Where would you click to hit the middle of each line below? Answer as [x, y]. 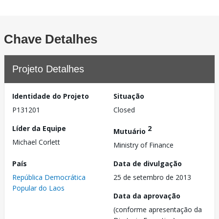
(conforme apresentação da [158, 209]
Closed [124, 110]
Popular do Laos [38, 188]
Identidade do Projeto [51, 96]
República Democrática [49, 177]
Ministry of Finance [143, 145]
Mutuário [131, 131]
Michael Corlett [36, 142]
